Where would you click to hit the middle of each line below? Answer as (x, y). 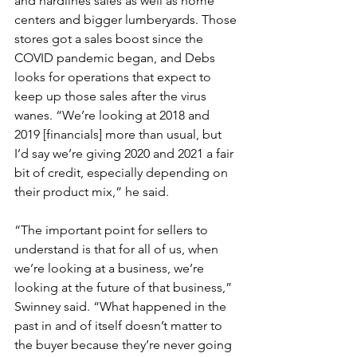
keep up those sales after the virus (112, 96)
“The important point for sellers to (113, 229)
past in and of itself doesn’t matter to (120, 325)
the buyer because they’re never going (125, 344)
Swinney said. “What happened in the (122, 306)
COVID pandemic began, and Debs (116, 57)
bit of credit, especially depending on (123, 172)
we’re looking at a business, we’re (111, 268)
